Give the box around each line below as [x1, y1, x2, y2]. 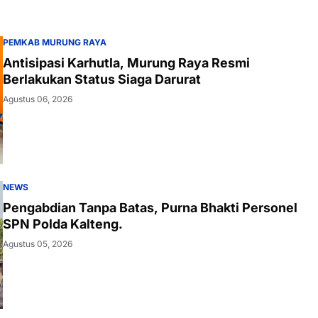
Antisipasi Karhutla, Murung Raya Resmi [3, 55, 250, 70]
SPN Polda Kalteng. [3, 216, 123, 231]
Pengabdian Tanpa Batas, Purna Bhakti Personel [3, 200, 297, 215]
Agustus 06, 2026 [3, 94, 72, 104]
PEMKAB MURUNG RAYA [3, 37, 106, 48]
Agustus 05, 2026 [3, 238, 72, 249]
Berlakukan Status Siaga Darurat [3, 72, 201, 87]
